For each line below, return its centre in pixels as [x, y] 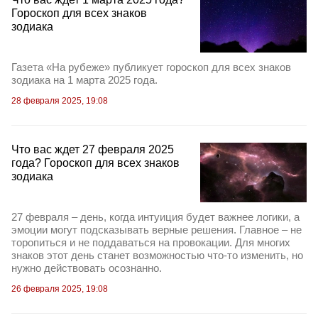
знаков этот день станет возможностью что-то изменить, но [157, 256]
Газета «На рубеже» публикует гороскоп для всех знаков [151, 67]
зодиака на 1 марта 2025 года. [84, 80]
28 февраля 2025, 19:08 [60, 101]
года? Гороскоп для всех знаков [95, 163]
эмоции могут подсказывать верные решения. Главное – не [157, 230]
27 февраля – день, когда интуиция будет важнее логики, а [155, 217]
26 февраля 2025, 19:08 [60, 289]
